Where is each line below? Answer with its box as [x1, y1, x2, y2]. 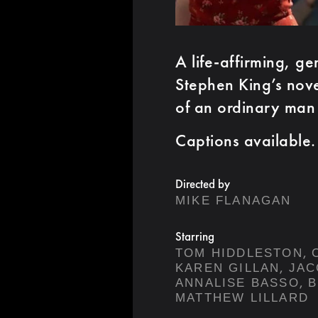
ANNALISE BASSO [175, 275, 300, 290]
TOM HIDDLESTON [175, 246, 303, 260]
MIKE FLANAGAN [175, 193, 292, 207]
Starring [175, 228, 214, 244]
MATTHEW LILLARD [175, 290, 309, 305]
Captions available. [175, 128, 316, 151]
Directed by [175, 175, 230, 192]
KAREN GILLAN [175, 261, 280, 275]
